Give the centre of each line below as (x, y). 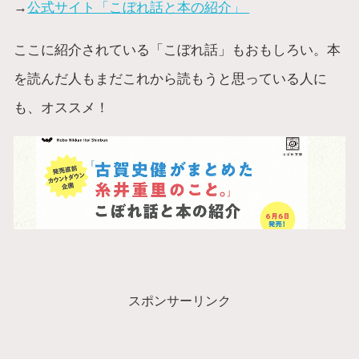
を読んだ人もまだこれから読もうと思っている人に (171, 79)
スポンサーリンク (179, 301)
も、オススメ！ (62, 108)
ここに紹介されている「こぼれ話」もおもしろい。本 (177, 50)
